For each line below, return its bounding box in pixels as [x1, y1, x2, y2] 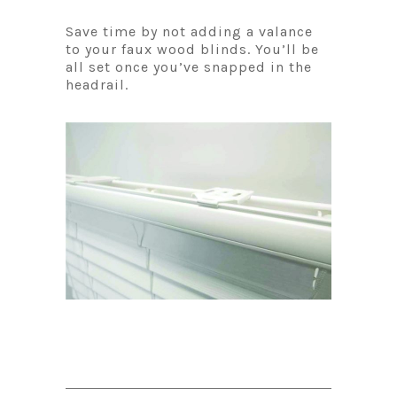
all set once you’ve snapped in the [66, 58, 312, 75]
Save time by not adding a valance [66, 22, 313, 40]
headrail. [66, 75, 128, 93]
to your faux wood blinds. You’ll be [66, 40, 319, 58]
